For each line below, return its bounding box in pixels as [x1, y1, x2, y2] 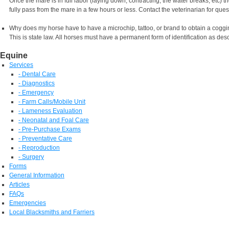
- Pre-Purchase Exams [18, 125, 81, 133]
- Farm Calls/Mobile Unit [18, 98, 85, 105]
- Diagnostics [18, 79, 55, 87]
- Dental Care [18, 70, 56, 78]
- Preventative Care [18, 134, 72, 142]
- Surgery [18, 153, 44, 161]
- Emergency [18, 88, 54, 96]
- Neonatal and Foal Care [18, 116, 89, 124]
